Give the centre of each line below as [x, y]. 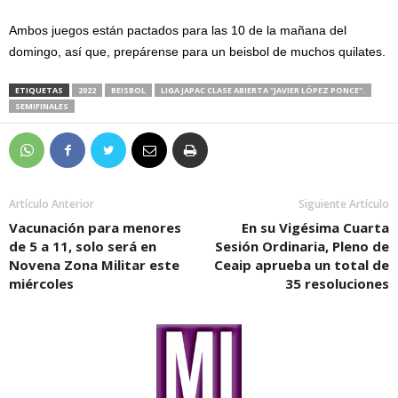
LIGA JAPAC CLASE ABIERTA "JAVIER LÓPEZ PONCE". [263, 90]
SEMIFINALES [42, 106]
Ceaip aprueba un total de [302, 264]
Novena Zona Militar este [94, 264]
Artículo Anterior [52, 203]
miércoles [41, 283]
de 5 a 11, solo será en [83, 246]
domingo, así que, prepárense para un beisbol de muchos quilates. [197, 51]
